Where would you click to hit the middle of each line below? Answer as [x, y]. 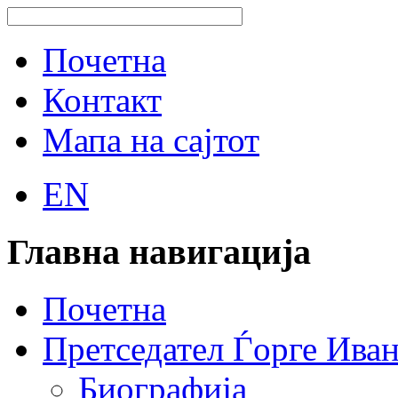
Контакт [102, 100]
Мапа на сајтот [151, 140]
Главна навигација [159, 251]
